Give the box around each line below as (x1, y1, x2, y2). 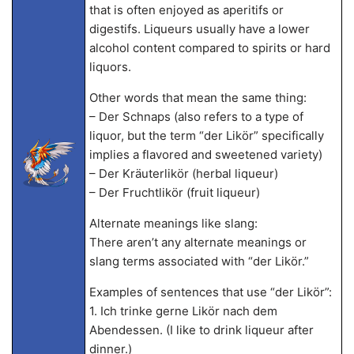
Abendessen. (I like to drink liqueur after (88, 322, 314, 337)
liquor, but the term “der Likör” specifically (88, 128, 324, 143)
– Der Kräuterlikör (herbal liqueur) (88, 166, 278, 181)
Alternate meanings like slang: (88, 216, 258, 231)
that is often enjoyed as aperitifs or (88, 2, 284, 17)
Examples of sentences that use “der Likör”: (88, 284, 332, 299)
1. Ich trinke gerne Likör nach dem (88, 303, 277, 318)
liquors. (88, 59, 131, 74)
